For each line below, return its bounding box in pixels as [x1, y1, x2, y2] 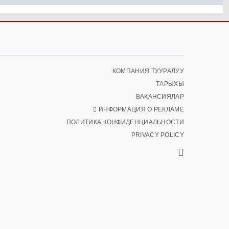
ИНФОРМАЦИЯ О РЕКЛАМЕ [97, 105, 184, 113]
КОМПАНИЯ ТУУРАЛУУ [112, 67, 184, 75]
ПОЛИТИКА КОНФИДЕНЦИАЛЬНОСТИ [66, 118, 184, 126]
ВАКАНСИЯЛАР [135, 93, 184, 100]
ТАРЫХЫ [156, 80, 184, 87]
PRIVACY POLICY [131, 131, 184, 139]
